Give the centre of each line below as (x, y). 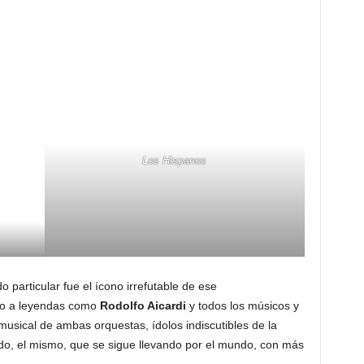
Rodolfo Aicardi (143, 306)
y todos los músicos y (242, 306)
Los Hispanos (174, 161)
